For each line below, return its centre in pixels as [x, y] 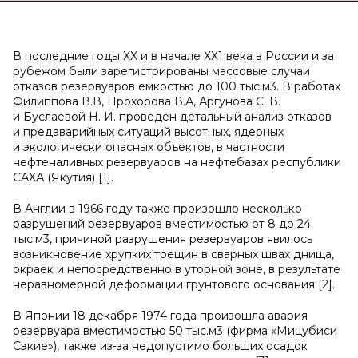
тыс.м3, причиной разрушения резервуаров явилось [163, 239]
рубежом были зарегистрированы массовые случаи [161, 71]
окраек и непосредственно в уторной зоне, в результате [177, 269]
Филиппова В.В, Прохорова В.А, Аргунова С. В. [147, 101]
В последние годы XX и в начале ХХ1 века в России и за [173, 56]
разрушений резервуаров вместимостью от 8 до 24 [162, 224]
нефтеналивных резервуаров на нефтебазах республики [177, 162]
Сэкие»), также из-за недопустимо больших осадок [160, 346]
